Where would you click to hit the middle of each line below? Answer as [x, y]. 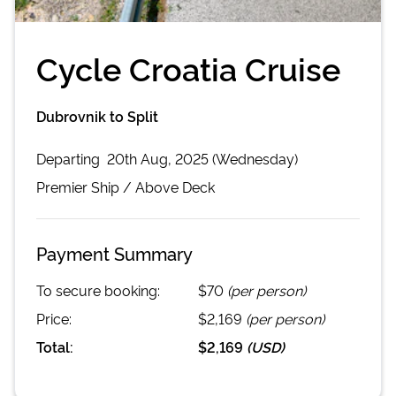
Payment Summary [114, 252]
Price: [54, 318]
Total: [55, 346]
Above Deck [175, 186]
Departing [70, 158]
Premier [62, 186]
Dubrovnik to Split [97, 115]
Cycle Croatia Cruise [188, 67]
